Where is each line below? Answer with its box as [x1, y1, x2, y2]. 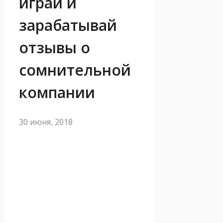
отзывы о [19, 37, 90, 58]
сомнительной [19, 59, 131, 80]
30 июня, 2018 [19, 116, 73, 127]
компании [19, 82, 95, 103]
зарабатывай [19, 14, 117, 35]
